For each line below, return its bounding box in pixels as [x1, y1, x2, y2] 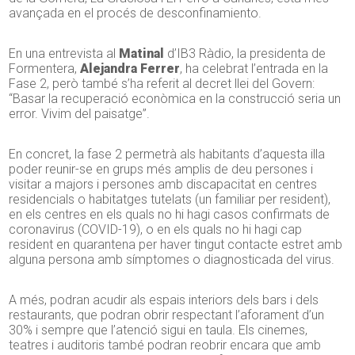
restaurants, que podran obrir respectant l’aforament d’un [9, 307, 325, 323]
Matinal [119, 46, 165, 62]
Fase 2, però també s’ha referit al [9, 76, 193, 92]
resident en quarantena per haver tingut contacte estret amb [9, 237, 343, 253]
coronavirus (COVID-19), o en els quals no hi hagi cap [9, 222, 303, 238]
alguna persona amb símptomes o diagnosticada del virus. [9, 252, 335, 268]
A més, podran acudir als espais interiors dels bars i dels [9, 292, 319, 308]
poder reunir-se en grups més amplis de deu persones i [9, 162, 314, 177]
